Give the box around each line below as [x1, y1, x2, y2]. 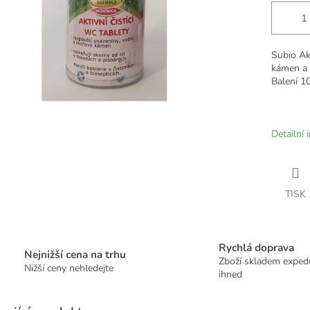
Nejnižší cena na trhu [24, 246, 126, 262]
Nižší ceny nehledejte [24, 261, 113, 275]
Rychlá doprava [219, 240, 294, 255]
